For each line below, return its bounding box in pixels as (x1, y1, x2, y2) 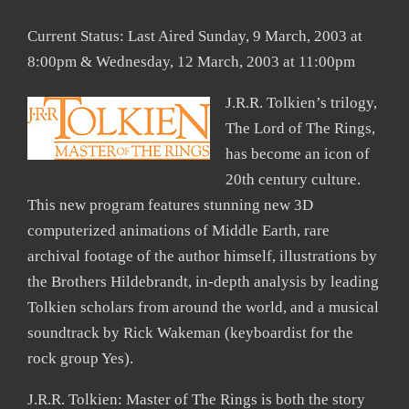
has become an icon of (225, 144, 370, 163)
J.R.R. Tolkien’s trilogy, (225, 93, 377, 111)
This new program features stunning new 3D (27, 195, 313, 214)
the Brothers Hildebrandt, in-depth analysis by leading (27, 272, 379, 290)
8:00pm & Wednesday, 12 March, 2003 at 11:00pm (27, 52, 355, 70)
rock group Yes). (27, 349, 133, 367)
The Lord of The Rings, (225, 119, 375, 137)
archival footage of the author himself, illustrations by (27, 246, 377, 265)
